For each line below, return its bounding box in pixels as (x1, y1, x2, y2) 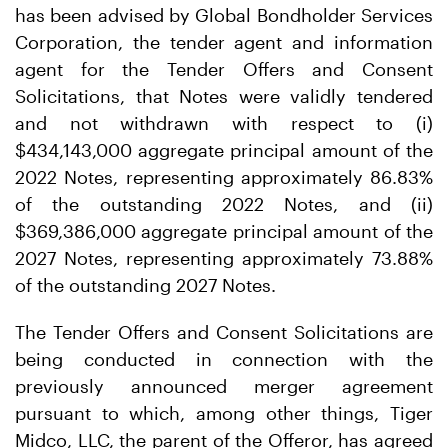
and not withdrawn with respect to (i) (15, 112, 433, 134)
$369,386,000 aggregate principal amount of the (15, 220, 433, 242)
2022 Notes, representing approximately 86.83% (15, 166, 433, 188)
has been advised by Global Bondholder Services (15, 4, 433, 26)
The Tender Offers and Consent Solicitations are (15, 321, 433, 343)
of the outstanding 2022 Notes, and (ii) (15, 193, 433, 215)
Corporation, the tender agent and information (15, 31, 433, 53)
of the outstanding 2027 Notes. (15, 274, 276, 296)
